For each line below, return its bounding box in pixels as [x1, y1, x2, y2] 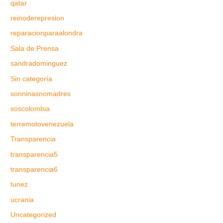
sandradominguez [10, 60, 68, 68]
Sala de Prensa [10, 44, 59, 52]
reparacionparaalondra [10, 29, 83, 37]
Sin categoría [10, 75, 53, 83]
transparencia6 [10, 165, 58, 173]
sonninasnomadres [10, 90, 71, 98]
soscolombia [10, 105, 50, 113]
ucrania [10, 196, 34, 204]
